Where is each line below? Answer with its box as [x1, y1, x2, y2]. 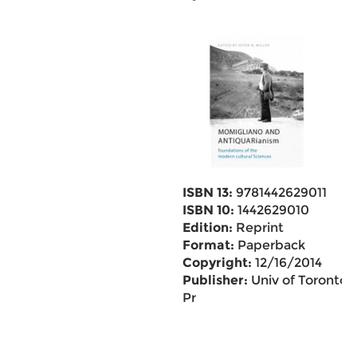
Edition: [182, 220, 233, 235]
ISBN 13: [182, 185, 233, 200]
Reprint [232, 220, 284, 235]
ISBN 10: [182, 202, 234, 218]
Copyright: [182, 255, 252, 270]
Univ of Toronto [247, 273, 347, 288]
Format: [182, 237, 234, 253]
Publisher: [182, 273, 248, 288]
